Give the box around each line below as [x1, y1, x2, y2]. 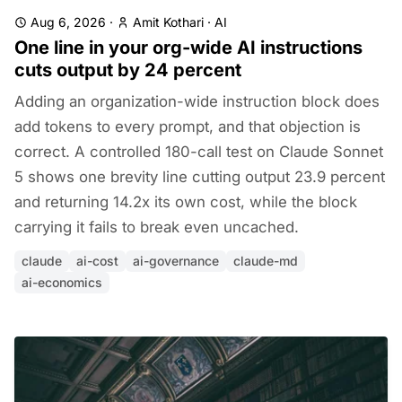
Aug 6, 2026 [31, 14, 106, 30]
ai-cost [76, 253, 118, 268]
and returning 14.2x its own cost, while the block [14, 193, 357, 211]
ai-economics [22, 275, 102, 290]
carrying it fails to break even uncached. [14, 218, 299, 236]
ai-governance [133, 253, 219, 268]
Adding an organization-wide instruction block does [14, 92, 380, 110]
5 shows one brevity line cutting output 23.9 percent [14, 168, 385, 186]
